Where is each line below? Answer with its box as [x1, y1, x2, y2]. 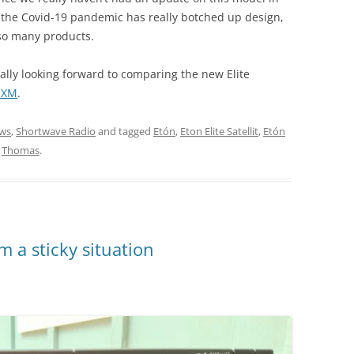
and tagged [96, 124, 153, 139]
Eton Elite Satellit [180, 124, 258, 139]
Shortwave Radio [16, 124, 96, 139]
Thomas [2, 143, 40, 158]
